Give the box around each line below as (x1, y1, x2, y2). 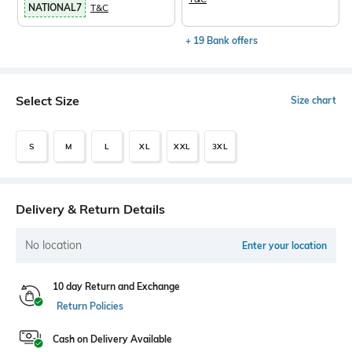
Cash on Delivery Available (53, 333, 172, 345)
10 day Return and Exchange (53, 280, 180, 292)
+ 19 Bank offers (185, 35, 258, 46)
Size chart (291, 94, 336, 106)
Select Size (16, 93, 79, 108)
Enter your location (242, 240, 327, 251)
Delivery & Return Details (16, 201, 165, 217)
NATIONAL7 (28, 2, 82, 13)
